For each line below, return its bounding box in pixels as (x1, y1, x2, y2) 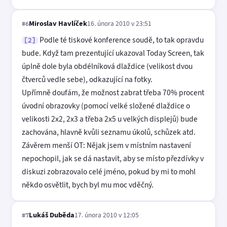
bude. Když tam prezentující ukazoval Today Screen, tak (22, 48, 204, 59)
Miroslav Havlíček (29, 18, 87, 29)
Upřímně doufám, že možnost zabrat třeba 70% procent (22, 87, 204, 98)
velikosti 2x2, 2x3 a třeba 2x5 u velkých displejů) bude (22, 113, 198, 125)
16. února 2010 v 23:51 (87, 19, 152, 28)
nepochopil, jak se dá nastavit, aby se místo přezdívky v (22, 153, 204, 164)
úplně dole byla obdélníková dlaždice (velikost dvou (22, 61, 193, 72)
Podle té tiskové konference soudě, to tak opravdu (38, 34, 204, 46)
